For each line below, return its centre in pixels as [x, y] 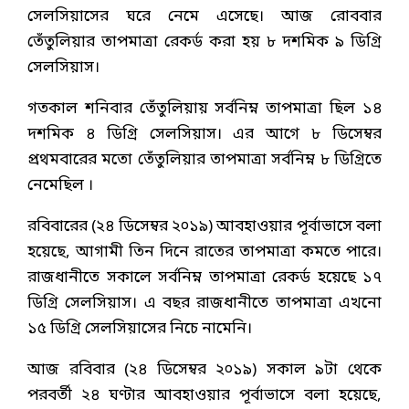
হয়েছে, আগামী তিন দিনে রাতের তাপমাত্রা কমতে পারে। [204, 253]
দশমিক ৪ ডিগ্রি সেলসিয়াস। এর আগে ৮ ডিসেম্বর [204, 135]
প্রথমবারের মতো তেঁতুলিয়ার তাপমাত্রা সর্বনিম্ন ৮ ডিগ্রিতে [204, 161]
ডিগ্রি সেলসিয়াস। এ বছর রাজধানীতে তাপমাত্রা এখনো [204, 304]
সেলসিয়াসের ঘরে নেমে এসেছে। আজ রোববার [204, 17]
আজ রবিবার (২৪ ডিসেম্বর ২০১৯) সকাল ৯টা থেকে [204, 371]
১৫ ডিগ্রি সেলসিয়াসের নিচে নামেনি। [140, 330]
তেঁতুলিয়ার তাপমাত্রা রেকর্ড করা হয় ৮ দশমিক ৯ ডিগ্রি [204, 43]
